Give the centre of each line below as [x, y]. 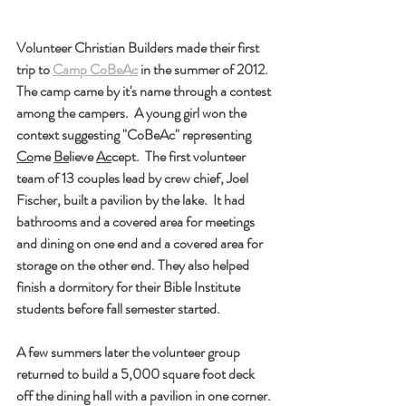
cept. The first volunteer [180, 156]
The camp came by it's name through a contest [145, 91]
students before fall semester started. [118, 308]
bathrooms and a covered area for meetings [137, 221]
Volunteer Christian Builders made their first [139, 47]
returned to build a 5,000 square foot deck [137, 373]
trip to [34, 69]
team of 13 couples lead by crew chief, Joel [134, 178]
